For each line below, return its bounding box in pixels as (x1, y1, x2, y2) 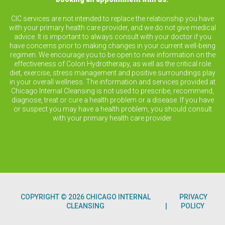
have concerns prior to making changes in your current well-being (10, 42, 215, 50)
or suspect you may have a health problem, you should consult (13, 105, 212, 113)
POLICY (180, 202, 204, 210)
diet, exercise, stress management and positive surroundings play (10, 69, 215, 77)
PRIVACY (179, 193, 207, 201)
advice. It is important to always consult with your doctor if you (14, 33, 211, 41)
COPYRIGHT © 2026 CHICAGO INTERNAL (20, 193, 151, 201)
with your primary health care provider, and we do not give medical (9, 24, 216, 32)
